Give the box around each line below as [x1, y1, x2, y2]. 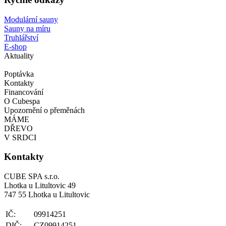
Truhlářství [4, 33, 38, 42]
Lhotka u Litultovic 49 [4, 181, 76, 190]
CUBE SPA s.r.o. [4, 172, 60, 181]
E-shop [4, 42, 27, 51]
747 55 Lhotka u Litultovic [4, 190, 90, 199]
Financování [4, 87, 43, 96]
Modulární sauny [4, 15, 58, 24]
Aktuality [4, 51, 34, 60]
